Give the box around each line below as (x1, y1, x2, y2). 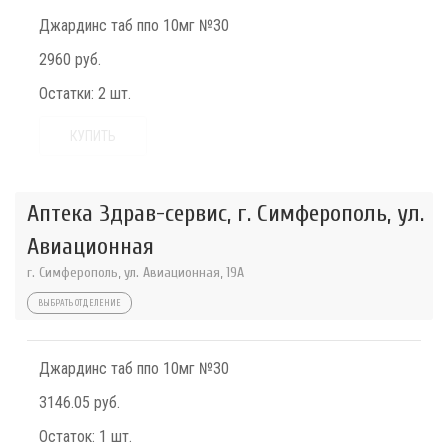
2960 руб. (39, 50, 101, 70)
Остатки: (39, 84, 94, 104)
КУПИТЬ (70, 128, 116, 145)
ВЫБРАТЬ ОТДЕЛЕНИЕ (38, 298, 121, 309)
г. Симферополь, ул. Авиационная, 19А (27, 264, 244, 282)
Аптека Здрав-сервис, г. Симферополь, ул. (27, 200, 424, 228)
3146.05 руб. (39, 393, 120, 413)
